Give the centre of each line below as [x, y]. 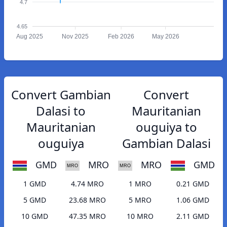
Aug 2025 [29, 37]
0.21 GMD [193, 184]
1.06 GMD [193, 200]
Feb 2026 [121, 37]
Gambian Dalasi [166, 143]
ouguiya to [166, 127]
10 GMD [34, 216]
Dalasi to [61, 111]
